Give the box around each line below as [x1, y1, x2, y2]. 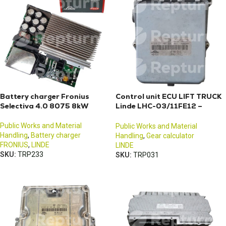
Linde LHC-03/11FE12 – [116, 101, 202, 110]
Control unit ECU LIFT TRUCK [116, 92, 221, 101]
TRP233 [18, 150, 43, 158]
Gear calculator [146, 132, 194, 140]
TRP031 [133, 151, 159, 159]
